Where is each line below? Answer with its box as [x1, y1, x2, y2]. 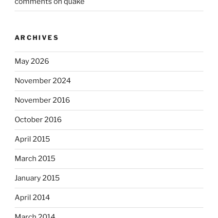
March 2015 [15, 154, 55, 163]
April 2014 [15, 193, 50, 202]
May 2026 [15, 57, 49, 66]
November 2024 [15, 76, 71, 86]
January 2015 [15, 174, 60, 183]
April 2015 [15, 135, 50, 144]
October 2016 [15, 115, 62, 125]
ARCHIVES [15, 34, 59, 42]
